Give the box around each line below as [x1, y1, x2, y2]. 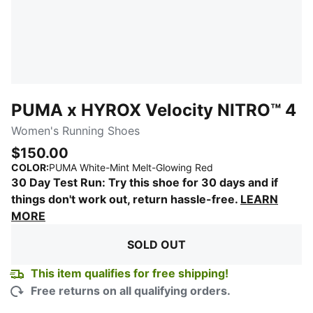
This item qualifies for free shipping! [31, 266, 228, 280]
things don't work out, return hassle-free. [11, 192, 240, 206]
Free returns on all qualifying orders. [31, 284, 231, 298]
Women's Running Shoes [11, 124, 140, 138]
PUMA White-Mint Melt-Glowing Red [49, 161, 213, 173]
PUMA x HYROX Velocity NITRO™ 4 [11, 100, 296, 120]
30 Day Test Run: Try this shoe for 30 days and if [11, 175, 278, 189]
